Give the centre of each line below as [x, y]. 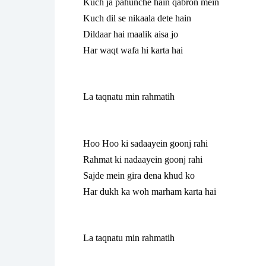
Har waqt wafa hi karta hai [133, 50]
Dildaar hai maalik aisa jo [131, 34]
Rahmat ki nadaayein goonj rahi [143, 159]
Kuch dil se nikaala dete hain [137, 18]
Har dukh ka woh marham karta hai [150, 191]
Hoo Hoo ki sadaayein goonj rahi [145, 143]
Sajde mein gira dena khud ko [139, 175]
